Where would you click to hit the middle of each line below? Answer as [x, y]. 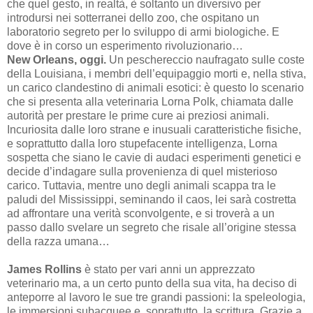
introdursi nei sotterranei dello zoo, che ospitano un [133, 17]
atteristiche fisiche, [255, 129]
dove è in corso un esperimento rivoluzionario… [125, 45]
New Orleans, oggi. [57, 59]
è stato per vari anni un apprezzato [168, 269]
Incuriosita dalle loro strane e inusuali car [108, 129]
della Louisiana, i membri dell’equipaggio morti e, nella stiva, [156, 73]
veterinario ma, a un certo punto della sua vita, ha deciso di [152, 283]
